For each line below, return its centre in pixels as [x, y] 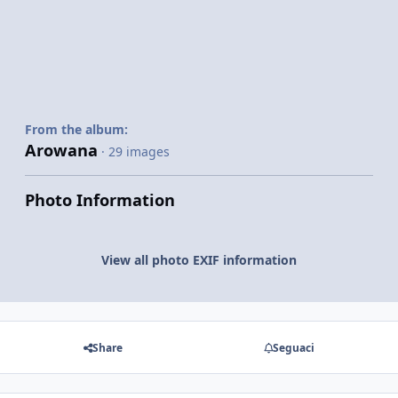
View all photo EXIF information [199, 260]
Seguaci [294, 347]
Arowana [61, 150]
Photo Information [100, 199]
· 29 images [135, 151]
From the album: [76, 129]
